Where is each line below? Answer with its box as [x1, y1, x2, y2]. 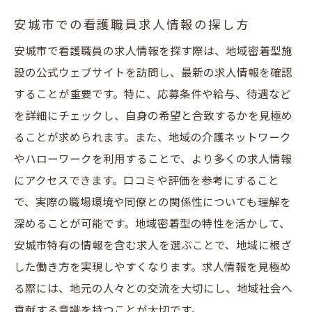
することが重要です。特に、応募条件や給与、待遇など [14, 88, 291, 102]
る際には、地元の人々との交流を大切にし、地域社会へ [14, 283, 292, 296]
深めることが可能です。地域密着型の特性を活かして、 [14, 218, 290, 231]
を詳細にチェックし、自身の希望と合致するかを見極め [14, 110, 292, 123]
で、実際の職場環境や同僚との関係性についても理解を [14, 196, 291, 210]
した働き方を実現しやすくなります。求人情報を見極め [14, 261, 291, 274]
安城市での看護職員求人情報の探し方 [14, 18, 250, 33]
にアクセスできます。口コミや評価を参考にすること [14, 175, 279, 188]
